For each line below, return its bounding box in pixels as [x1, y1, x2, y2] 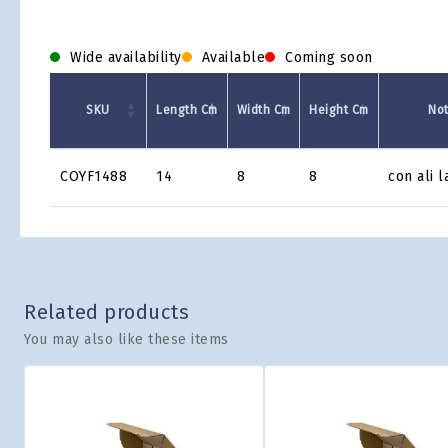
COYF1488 [60, 168, 127, 185]
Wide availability [70, 49, 182, 66]
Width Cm [236, 103, 291, 117]
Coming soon [285, 49, 373, 66]
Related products [24, 300, 189, 324]
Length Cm [156, 103, 218, 117]
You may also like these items [24, 331, 229, 348]
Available [201, 49, 265, 66]
